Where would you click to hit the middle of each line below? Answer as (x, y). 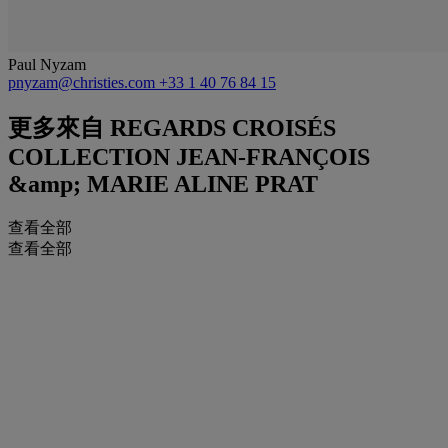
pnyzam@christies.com (83, 82)
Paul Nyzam (47, 64)
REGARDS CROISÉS (220, 127)
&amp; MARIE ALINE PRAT (163, 183)
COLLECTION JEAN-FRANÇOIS (189, 156)
